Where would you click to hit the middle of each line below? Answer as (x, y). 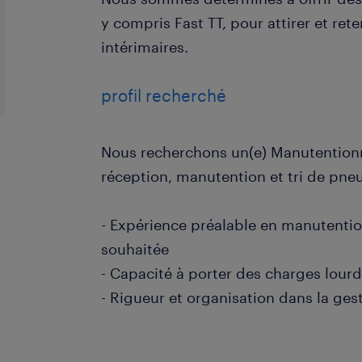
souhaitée (135, 249)
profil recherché (164, 95)
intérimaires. (145, 47)
